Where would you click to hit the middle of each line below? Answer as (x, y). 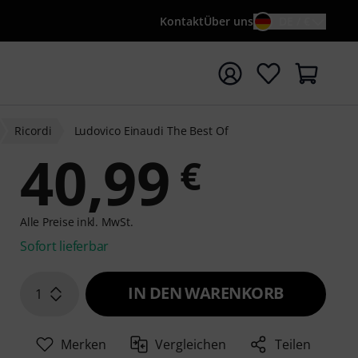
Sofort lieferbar (65, 246)
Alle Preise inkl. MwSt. (77, 222)
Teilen (293, 344)
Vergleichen (191, 344)
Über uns (229, 21)
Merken (83, 344)
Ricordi (33, 131)
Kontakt (182, 21)
